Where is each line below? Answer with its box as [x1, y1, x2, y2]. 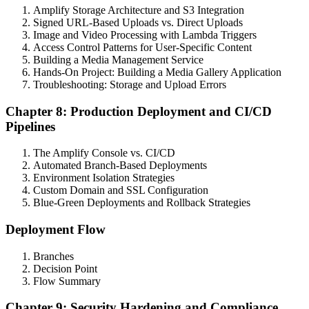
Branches [33, 250, 74, 262]
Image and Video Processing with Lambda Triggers [33, 28, 257, 41]
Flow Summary [33, 275, 101, 287]
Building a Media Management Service [33, 53, 203, 66]
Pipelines [6, 119, 55, 134]
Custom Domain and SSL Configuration [33, 184, 208, 197]
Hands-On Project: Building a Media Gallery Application [33, 66, 281, 78]
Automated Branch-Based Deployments [33, 159, 207, 172]
